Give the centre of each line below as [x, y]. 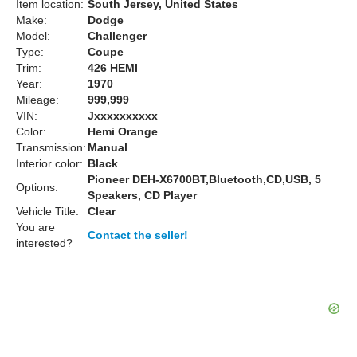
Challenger [117, 36]
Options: [37, 187]
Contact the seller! [138, 235]
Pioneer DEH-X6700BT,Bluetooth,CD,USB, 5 [204, 179]
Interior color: [49, 163]
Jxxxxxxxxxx [123, 116]
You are [35, 227]
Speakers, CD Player [142, 195]
